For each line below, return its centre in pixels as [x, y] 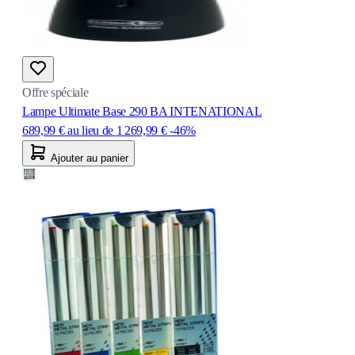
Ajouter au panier [90, 158]
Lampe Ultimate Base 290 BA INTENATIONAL [142, 111]
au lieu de [90, 130]
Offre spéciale [55, 92]
